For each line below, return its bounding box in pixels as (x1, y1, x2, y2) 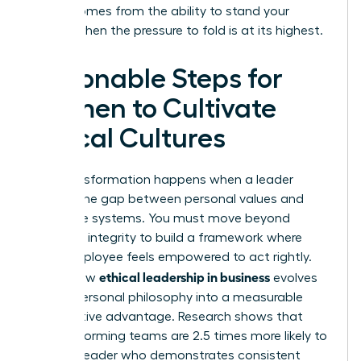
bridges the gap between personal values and (30, 192, 304, 205)
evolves (270, 271, 317, 284)
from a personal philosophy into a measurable (30, 290, 303, 304)
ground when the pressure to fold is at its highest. (30, 23, 323, 37)
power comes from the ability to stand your (30, 4, 289, 18)
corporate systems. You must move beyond (30, 211, 290, 225)
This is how (30, 271, 99, 284)
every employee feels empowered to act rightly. (30, 250, 312, 263)
